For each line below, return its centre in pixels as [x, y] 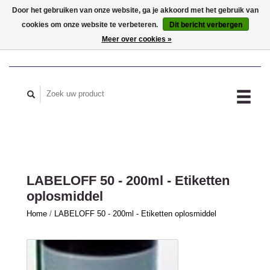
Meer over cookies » [137, 39]
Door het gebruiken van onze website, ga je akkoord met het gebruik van [135, 10]
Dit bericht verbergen [206, 25]
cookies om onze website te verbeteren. [90, 25]
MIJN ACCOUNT [221, 33]
